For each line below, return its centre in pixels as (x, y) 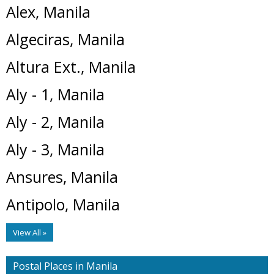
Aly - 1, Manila (55, 94)
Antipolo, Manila (63, 204)
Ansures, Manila (62, 176)
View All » (30, 232)
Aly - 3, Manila (55, 149)
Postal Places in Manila (65, 266)
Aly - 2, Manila (55, 121)
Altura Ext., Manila (71, 66)
